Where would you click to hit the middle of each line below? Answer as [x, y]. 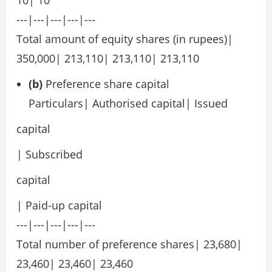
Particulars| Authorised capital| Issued [128, 104]
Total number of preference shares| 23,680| [129, 244]
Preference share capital [106, 84]
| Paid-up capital [59, 206]
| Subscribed [49, 155]
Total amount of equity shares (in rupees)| [125, 39]
